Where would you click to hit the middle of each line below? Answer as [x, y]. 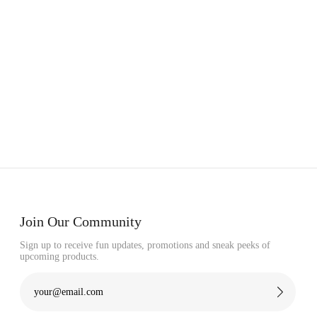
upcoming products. [59, 257]
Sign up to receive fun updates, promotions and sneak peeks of [145, 246]
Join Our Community [81, 222]
